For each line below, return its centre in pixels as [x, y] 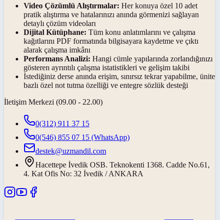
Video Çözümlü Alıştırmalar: [71, 6]
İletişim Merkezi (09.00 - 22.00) [53, 102]
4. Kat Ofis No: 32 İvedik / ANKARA [83, 174]
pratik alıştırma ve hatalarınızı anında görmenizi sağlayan [111, 15]
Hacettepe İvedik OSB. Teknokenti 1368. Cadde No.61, [123, 165]
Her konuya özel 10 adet [158, 6]
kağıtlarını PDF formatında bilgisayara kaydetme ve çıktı [111, 41]
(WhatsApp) [110, 137]
